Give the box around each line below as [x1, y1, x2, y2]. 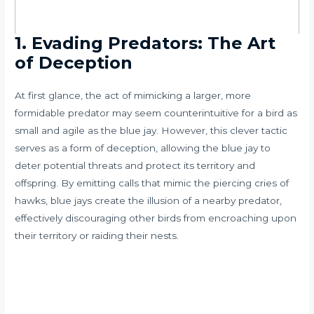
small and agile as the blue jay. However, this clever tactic [15, 124, 288, 136]
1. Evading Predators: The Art [15, 32, 276, 53]
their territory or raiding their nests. [15, 229, 179, 241]
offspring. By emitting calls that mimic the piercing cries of [15, 177, 289, 189]
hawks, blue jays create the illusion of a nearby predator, [15, 194, 282, 206]
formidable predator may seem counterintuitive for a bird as [15, 107, 298, 118]
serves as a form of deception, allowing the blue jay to [15, 142, 271, 153]
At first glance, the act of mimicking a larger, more [15, 89, 252, 101]
